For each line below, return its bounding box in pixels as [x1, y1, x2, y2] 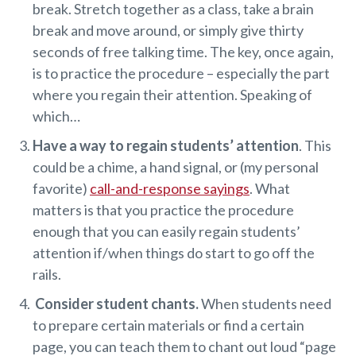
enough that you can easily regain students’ [33, 222, 300, 241]
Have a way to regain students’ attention [33, 137, 299, 155]
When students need [201, 295, 331, 313]
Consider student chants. [35, 295, 201, 313]
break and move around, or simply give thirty [33, 21, 304, 40]
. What [250, 180, 290, 198]
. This [299, 137, 331, 155]
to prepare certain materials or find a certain [33, 316, 304, 335]
